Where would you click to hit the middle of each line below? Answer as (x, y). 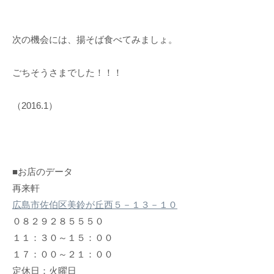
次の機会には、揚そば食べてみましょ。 (95, 39)
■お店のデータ (43, 171)
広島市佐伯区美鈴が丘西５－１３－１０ (95, 204)
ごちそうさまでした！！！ (67, 72)
